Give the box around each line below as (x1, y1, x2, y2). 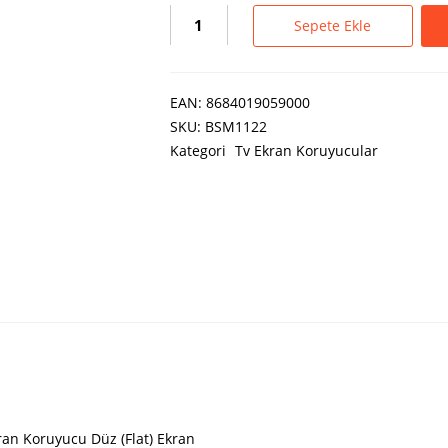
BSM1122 (204, 117, 267, 137)
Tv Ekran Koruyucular (234, 141, 378, 161)
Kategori (169, 141, 230, 161)
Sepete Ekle (294, 16, 372, 36)
